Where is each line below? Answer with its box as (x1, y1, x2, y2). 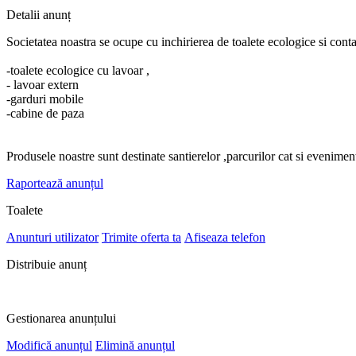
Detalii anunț (6, 8, 71, 22)
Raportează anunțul (6, 176, 103, 191)
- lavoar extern (6, 78, 79, 92)
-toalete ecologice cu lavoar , (6, 64, 149, 78)
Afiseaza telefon (184, 230, 265, 245)
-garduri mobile (6, 92, 83, 106)
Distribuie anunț (6, 257, 87, 272)
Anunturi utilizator (6, 230, 99, 245)
